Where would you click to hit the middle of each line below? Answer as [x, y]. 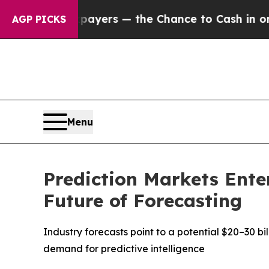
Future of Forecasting [143, 201]
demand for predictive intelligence [124, 249]
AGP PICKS [39, 19]
